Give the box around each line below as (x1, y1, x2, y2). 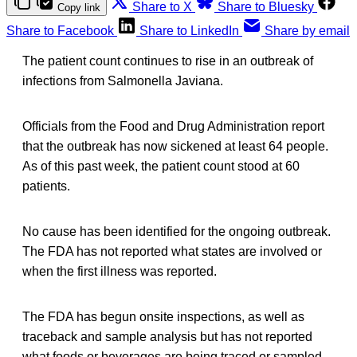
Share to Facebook (6, 23, 114, 37)
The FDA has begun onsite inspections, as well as (22, 309, 304, 324)
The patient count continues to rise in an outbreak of (22, 53, 313, 68)
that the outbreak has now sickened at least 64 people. (22, 139, 328, 153)
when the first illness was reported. (22, 264, 217, 278)
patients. (22, 178, 70, 193)
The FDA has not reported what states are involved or (22, 244, 322, 258)
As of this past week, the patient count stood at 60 (22, 159, 300, 173)
